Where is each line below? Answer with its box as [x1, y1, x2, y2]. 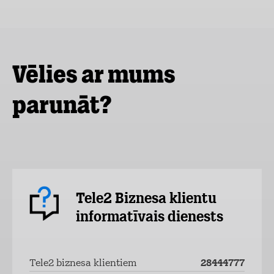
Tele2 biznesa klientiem [29, 259, 136, 268]
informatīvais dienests [76, 210, 223, 225]
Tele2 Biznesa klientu [76, 192, 217, 207]
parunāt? [12, 90, 111, 119]
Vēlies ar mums [12, 59, 176, 89]
